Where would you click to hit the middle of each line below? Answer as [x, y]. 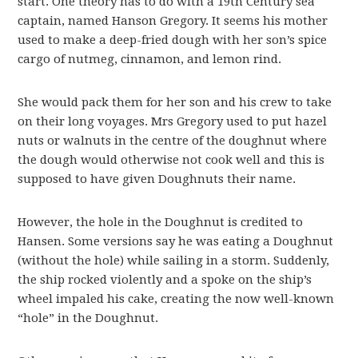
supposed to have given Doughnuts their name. [157, 179]
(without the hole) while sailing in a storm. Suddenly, [174, 261]
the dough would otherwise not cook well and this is [171, 160]
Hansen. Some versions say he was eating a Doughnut [176, 242]
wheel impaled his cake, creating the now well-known [176, 299]
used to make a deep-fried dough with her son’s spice [173, 40]
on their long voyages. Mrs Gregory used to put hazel [173, 122]
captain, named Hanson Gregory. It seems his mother [173, 21]
